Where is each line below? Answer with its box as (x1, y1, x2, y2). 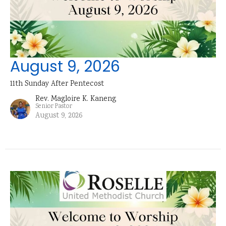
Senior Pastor (35, 102, 72, 112)
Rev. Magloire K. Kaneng (35, 94, 116, 105)
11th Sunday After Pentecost (10, 79, 104, 90)
